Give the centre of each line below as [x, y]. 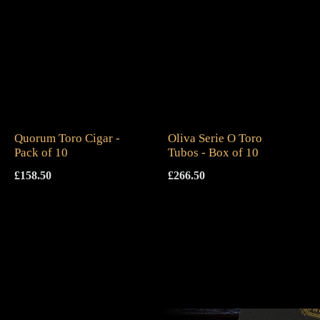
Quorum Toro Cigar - [67, 139]
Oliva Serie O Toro [215, 139]
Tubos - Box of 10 [214, 153]
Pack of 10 [41, 153]
